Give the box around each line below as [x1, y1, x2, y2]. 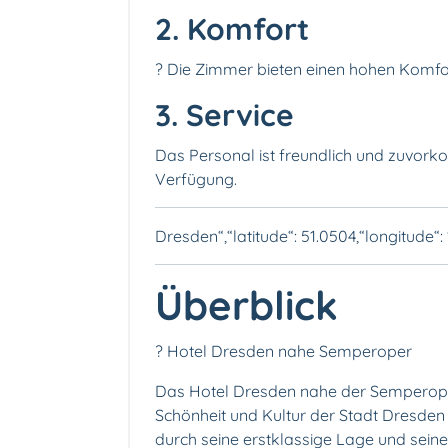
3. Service [155, 96, 294, 135]
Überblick [155, 280, 338, 331]
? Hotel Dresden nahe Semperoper [155, 341, 412, 362]
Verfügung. [155, 169, 237, 190]
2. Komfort [155, 10, 309, 49]
